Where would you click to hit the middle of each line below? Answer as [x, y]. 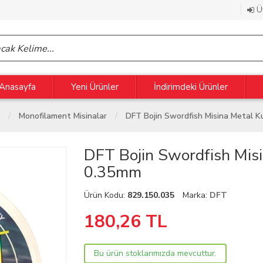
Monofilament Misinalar [63, 116]
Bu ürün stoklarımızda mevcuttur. [156, 253]
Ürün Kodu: [106, 195]
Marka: [196, 195]
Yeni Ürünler [95, 87]
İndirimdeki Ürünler [191, 87]
